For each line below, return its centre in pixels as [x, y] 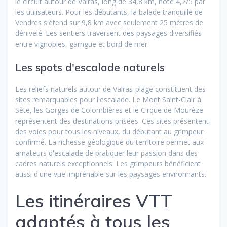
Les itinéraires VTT [94, 201]
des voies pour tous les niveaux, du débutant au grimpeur [109, 132]
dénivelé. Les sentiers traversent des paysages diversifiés [108, 33]
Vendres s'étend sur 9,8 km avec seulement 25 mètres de [109, 23]
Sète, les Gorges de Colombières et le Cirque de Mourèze [109, 110]
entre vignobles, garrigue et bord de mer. [82, 44]
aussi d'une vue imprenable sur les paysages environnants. [111, 174]
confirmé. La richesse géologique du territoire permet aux [109, 142]
